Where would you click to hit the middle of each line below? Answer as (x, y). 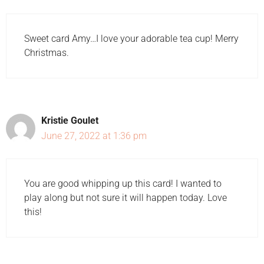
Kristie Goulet (70, 120)
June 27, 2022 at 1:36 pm (94, 136)
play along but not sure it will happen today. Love (126, 197)
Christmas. (47, 52)
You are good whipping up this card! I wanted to (123, 183)
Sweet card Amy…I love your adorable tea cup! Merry (131, 38)
